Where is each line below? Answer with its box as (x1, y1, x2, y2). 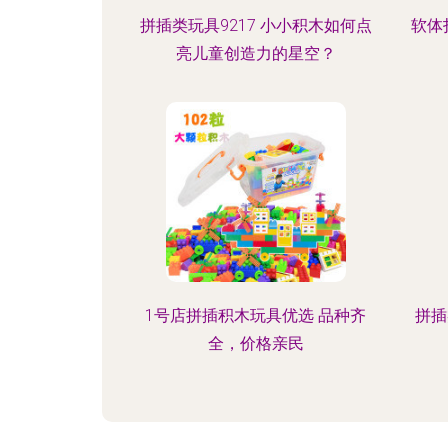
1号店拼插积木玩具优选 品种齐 (145, 306, 367, 325)
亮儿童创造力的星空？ (175, 44, 336, 63)
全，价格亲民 (207, 334, 304, 353)
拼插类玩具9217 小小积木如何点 (139, 16, 372, 35)
